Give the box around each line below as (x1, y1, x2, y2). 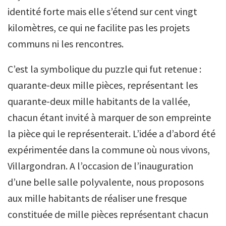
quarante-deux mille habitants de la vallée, (8, 95, 190, 108)
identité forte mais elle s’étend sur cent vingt (8, 5, 197, 18)
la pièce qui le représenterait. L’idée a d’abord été (8, 127, 215, 140)
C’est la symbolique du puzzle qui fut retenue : (8, 63, 201, 76)
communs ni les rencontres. (8, 37, 124, 50)
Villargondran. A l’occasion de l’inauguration (8, 159, 193, 173)
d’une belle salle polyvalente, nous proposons (8, 176, 204, 189)
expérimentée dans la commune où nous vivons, (8, 143, 210, 156)
